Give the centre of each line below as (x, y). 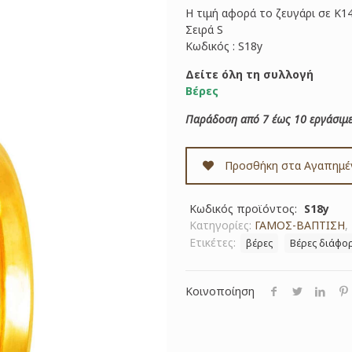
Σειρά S (204, 29)
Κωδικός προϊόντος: (245, 208)
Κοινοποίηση (220, 291)
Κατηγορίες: (222, 225)
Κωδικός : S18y (224, 46)
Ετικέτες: (214, 242)
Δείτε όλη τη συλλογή (249, 74)
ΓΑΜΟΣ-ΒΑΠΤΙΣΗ (300, 225)
